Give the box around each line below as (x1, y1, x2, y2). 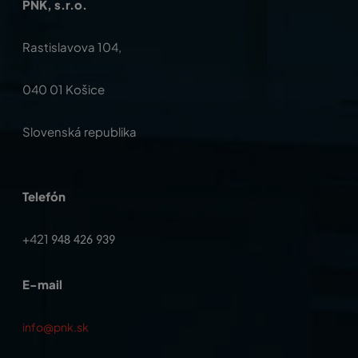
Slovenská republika (22, 123, 137, 139)
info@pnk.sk (22, 319, 89, 334)
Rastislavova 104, (22, 38, 121, 54)
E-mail (22, 276, 62, 292)
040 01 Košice (22, 81, 105, 97)
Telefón (22, 188, 66, 204)
